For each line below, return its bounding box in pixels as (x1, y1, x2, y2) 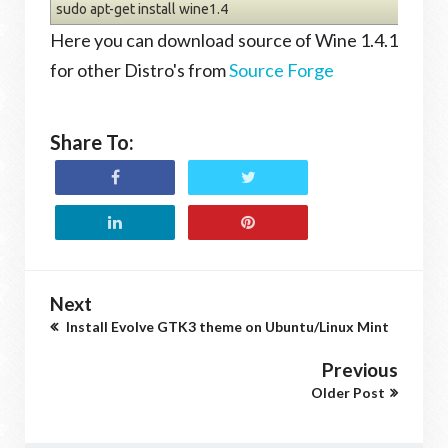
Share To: (50, 129, 134, 154)
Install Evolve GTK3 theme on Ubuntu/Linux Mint (63, 317, 389, 335)
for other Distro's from (50, 58, 229, 81)
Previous (322, 357, 398, 381)
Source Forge (229, 58, 334, 81)
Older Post (311, 383, 385, 401)
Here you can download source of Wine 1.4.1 (50, 28, 398, 51)
